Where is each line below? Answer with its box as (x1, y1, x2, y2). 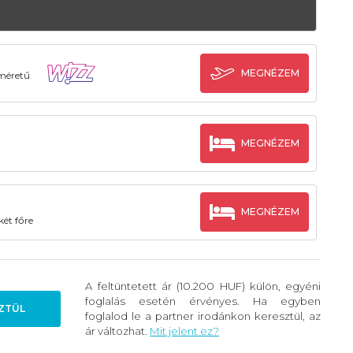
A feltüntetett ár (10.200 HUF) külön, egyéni (85, 279, 321, 292)
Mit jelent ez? (150, 324, 220, 337)
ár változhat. (85, 324, 150, 337)
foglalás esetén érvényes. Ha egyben (85, 294, 321, 307)
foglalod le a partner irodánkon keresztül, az (85, 309, 321, 322)
